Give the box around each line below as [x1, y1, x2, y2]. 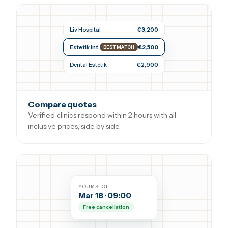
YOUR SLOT [78, 183, 109, 190]
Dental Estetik [70, 61, 107, 68]
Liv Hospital [70, 26, 101, 33]
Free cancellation [83, 203, 129, 210]
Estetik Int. [70, 43, 100, 51]
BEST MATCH [103, 44, 134, 50]
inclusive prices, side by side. [28, 122, 121, 131]
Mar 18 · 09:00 [78, 190, 131, 201]
